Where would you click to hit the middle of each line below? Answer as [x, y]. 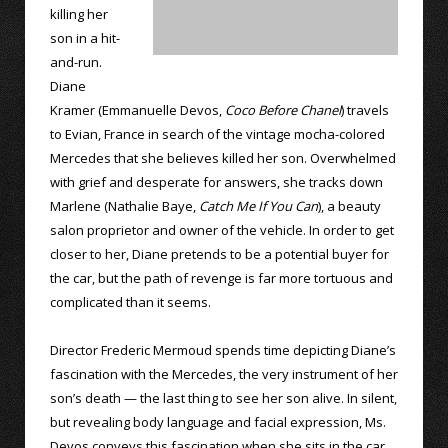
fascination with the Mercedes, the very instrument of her [224, 374]
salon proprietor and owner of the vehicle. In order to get [222, 229]
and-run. [76, 61]
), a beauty [349, 205]
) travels [365, 109]
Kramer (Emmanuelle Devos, [137, 109]
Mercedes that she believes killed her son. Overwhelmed [223, 157]
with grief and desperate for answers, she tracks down [216, 181]
